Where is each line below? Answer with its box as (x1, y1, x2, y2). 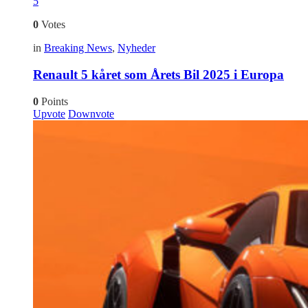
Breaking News (44, 42, 112, 54)
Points (38, 95, 68, 107)
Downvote (68, 107, 114, 120)
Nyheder (118, 42, 155, 54)
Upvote (33, 107, 65, 120)
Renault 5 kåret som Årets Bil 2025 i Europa (33, 67, 284, 82)
